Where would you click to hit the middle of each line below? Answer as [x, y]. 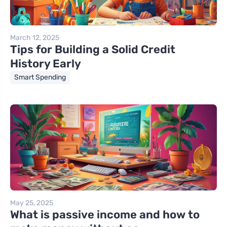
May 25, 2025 [32, 203]
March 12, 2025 [35, 38]
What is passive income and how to [105, 215]
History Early [46, 64]
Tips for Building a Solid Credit [93, 50]
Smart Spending [40, 78]
